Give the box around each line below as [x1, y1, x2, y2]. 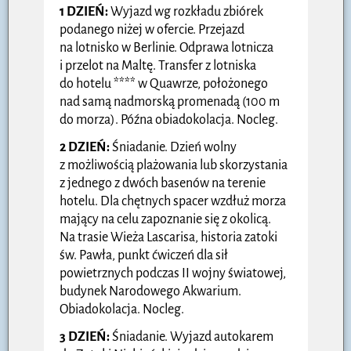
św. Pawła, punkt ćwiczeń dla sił [60, 248, 228, 262]
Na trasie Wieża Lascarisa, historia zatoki [60, 230, 277, 244]
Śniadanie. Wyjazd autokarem [110, 329, 273, 344]
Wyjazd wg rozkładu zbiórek [108, 4, 263, 19]
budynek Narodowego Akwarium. [60, 284, 241, 299]
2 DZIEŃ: [60, 139, 110, 154]
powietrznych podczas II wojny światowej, [60, 266, 286, 280]
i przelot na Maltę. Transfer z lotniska [60, 58, 256, 73]
